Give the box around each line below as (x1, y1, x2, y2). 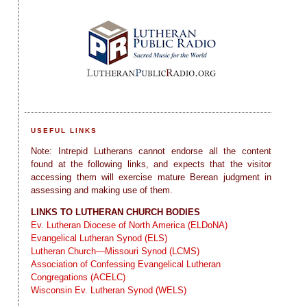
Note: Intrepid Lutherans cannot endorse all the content (31, 146, 271, 157)
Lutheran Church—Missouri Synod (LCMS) (31, 246, 200, 257)
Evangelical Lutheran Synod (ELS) (31, 233, 168, 244)
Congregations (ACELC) (31, 272, 126, 283)
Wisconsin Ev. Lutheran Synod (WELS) (31, 285, 187, 296)
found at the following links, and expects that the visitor (31, 159, 271, 170)
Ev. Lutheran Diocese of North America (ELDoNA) (31, 220, 228, 231)
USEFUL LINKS (31, 127, 98, 135)
